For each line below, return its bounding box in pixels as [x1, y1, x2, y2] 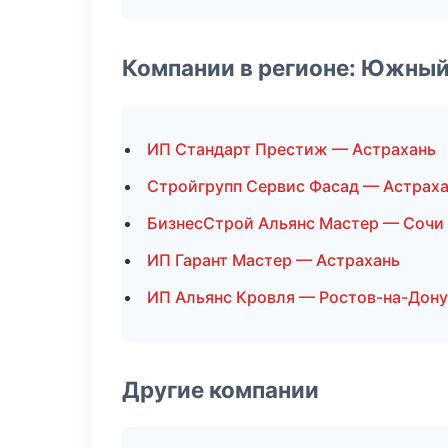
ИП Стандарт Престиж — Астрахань [147, 139, 436, 159]
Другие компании [122, 376, 319, 403]
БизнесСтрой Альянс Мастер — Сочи [147, 213, 444, 233]
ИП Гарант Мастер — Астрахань [147, 250, 400, 270]
